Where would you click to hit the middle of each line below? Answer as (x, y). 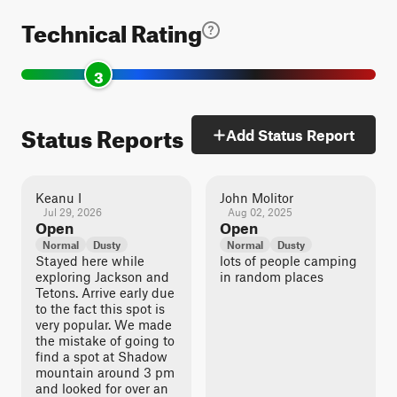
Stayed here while (90, 261)
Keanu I (58, 198)
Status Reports (102, 135)
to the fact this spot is (100, 308)
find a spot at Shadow (101, 356)
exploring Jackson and (102, 276)
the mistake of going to (105, 340)
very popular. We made (104, 324)
